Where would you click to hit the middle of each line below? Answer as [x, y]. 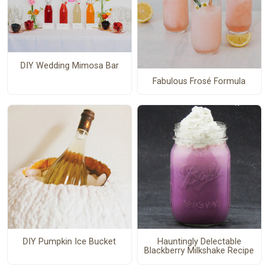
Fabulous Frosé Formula [199, 82]
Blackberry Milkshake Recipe [199, 251]
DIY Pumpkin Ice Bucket [70, 242]
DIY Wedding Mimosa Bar [69, 65]
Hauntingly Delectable [199, 242]
